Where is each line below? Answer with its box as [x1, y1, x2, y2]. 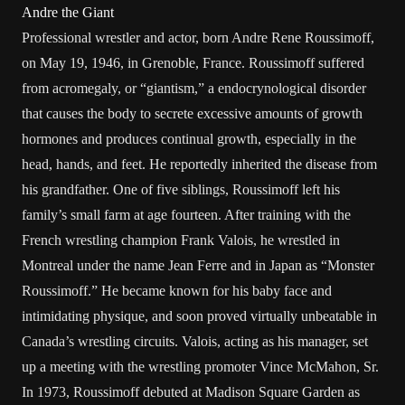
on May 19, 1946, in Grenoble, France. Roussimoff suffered [22, 55, 364, 71]
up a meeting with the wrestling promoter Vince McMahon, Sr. [22, 359, 379, 374]
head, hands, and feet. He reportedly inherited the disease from [22, 156, 377, 172]
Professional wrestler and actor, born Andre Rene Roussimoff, [22, 30, 374, 45]
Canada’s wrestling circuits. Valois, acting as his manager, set [22, 334, 368, 349]
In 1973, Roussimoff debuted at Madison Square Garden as [22, 384, 360, 400]
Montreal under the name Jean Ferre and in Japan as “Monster [22, 258, 374, 273]
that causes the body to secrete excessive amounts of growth [22, 106, 363, 121]
